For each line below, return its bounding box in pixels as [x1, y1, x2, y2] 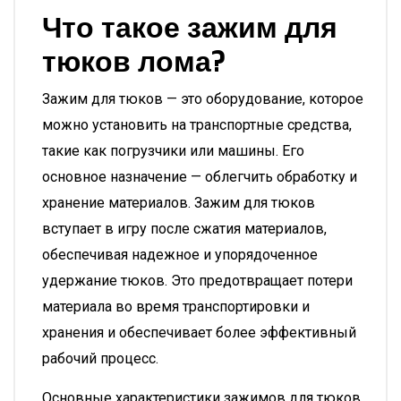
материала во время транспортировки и [42, 298, 310, 315]
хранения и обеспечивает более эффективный [42, 324, 356, 341]
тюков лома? [42, 43, 226, 81]
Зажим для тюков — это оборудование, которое [42, 90, 363, 107]
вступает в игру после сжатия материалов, [42, 220, 327, 237]
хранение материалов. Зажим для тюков [42, 194, 315, 211]
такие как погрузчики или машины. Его [42, 142, 304, 159]
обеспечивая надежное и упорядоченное [42, 246, 318, 263]
